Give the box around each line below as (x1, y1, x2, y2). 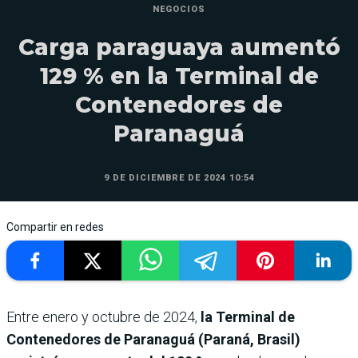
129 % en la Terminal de (39, 62, 319, 90)
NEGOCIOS (153, 4, 205, 15)
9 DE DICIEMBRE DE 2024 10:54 (103, 173, 255, 184)
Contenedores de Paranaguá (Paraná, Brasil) (6, 331, 300, 348)
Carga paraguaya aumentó (18, 34, 340, 62)
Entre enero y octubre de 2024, (6, 308, 201, 326)
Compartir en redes (6, 221, 104, 234)
